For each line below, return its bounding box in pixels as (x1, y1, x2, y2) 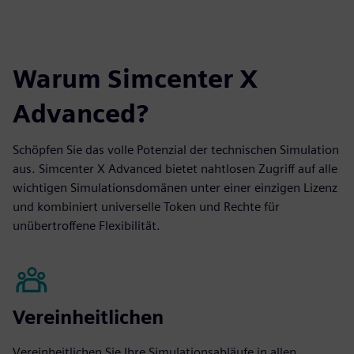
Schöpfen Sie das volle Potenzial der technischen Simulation (13, 142, 339, 157)
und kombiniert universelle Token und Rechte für (13, 199, 280, 214)
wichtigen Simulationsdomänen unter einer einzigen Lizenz (13, 180, 337, 195)
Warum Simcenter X (13, 63, 258, 94)
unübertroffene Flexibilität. (13, 218, 160, 233)
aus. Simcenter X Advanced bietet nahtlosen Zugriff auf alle (13, 161, 337, 176)
